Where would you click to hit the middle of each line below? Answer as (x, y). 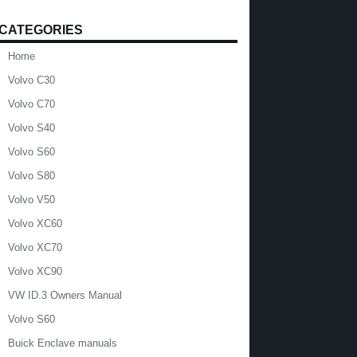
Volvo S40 (31, 128)
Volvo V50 (31, 200)
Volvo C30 (31, 80)
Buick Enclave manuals (62, 343)
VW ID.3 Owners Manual (65, 295)
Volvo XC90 (35, 271)
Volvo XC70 (35, 247)
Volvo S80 (31, 176)
